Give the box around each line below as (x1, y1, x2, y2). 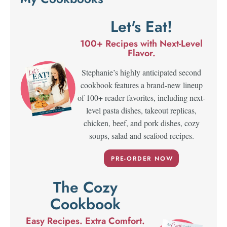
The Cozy (53, 176, 118, 199)
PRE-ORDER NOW (110, 154, 173, 163)
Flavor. (127, 46, 156, 60)
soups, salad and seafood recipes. (89, 130, 194, 141)
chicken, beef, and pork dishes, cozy (83, 117, 200, 128)
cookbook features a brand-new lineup (80, 79, 203, 90)
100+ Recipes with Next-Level (80, 36, 203, 50)
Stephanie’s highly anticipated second (82, 66, 202, 78)
